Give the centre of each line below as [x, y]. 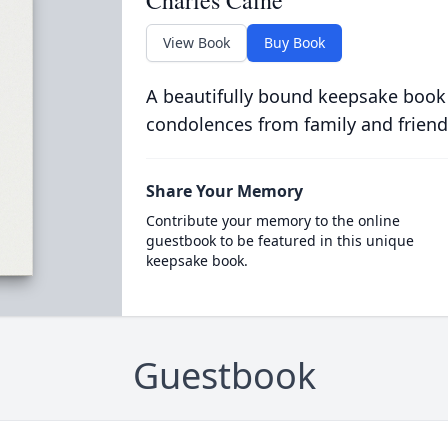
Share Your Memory [224, 191]
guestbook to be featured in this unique [279, 240]
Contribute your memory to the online [272, 220]
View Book [196, 42]
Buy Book [294, 42]
